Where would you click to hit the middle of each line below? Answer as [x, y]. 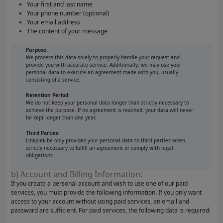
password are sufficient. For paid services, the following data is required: [111, 210]
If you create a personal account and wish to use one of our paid [99, 183]
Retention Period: [48, 95]
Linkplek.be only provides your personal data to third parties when [106, 140]
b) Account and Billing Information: [77, 174]
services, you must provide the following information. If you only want [106, 192]
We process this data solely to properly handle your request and [103, 57]
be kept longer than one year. [61, 117]
